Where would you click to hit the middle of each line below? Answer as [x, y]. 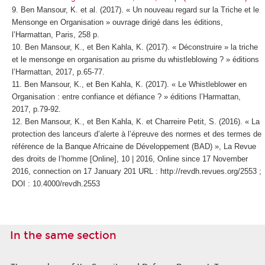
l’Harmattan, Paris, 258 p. [55, 35]
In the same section [63, 235]
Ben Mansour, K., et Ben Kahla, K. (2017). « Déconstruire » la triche [141, 47]
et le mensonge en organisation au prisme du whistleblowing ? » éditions [135, 60]
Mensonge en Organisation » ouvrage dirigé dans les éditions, [117, 22]
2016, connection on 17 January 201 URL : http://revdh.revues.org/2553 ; [136, 172]
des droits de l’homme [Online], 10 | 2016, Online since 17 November [130, 159]
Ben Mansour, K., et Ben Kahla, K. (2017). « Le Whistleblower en [135, 85]
